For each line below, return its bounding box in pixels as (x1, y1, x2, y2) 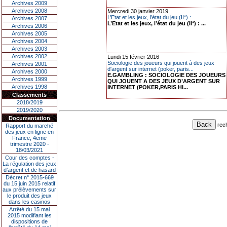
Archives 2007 (12, 15, 47, 21)
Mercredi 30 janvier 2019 (107, 8, 168, 14)
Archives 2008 (12, 8, 47, 14)
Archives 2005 (12, 30, 47, 36)
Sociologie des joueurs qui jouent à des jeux (107, 60, 214, 66)
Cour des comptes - (5, 155, 54, 161)
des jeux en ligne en (5, 129, 54, 135)
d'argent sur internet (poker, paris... (107, 66, 194, 72)
